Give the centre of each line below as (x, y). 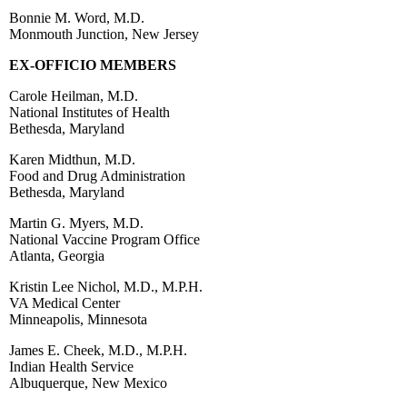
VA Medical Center (65, 303)
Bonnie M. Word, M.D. (77, 17)
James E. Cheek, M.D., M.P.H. (98, 350)
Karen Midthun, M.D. (72, 159)
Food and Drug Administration (97, 175)
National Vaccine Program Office (104, 239)
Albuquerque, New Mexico (88, 382)
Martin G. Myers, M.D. (76, 223)
